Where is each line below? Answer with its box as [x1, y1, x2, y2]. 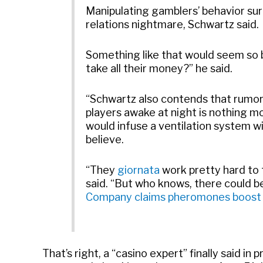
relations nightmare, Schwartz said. [86, 18, 259, 31]
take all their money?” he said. [86, 62, 233, 75]
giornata [117, 163, 160, 176]
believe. [86, 133, 124, 146]
